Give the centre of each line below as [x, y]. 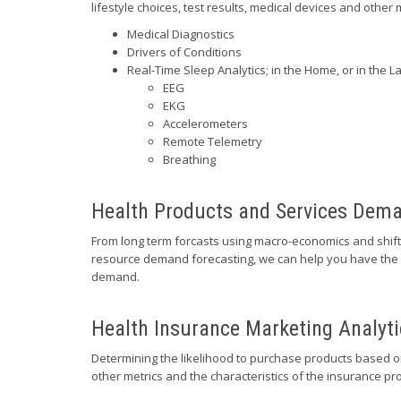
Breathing [189, 159]
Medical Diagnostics [181, 34]
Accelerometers [205, 124]
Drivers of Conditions [184, 52]
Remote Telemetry [213, 141]
